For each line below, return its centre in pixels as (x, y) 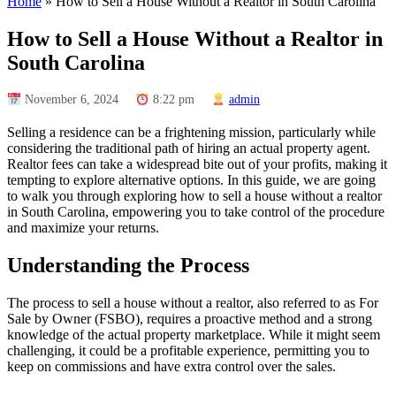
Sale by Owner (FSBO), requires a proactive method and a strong (190, 319)
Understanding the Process (128, 266)
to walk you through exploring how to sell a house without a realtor (194, 196)
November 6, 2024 (69, 100)
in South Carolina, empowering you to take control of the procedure (196, 212)
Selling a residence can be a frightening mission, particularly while (191, 133)
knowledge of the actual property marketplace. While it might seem (194, 335)
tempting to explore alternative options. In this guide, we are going (191, 180)
